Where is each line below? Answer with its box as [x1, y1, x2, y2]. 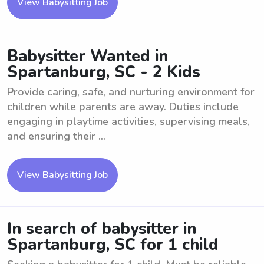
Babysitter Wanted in [7, 45, 168, 67]
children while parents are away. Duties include [7, 100, 239, 114]
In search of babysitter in [7, 218, 196, 240]
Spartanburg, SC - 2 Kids [7, 61, 200, 83]
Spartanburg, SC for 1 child [7, 234, 219, 256]
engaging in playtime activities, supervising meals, [7, 114, 250, 128]
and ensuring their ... [7, 129, 105, 143]
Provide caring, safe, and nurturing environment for [7, 85, 255, 99]
